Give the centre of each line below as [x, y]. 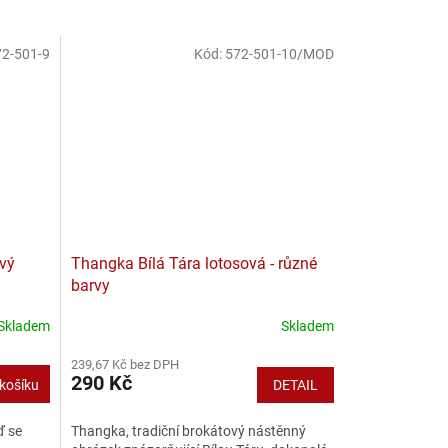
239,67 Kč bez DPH [124, 364]
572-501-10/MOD [279, 53]
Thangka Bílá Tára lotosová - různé [193, 263]
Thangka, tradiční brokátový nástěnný [188, 430]
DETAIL [295, 384]
